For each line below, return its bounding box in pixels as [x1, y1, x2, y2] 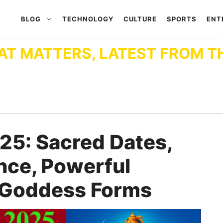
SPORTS [167, 15, 197, 23]
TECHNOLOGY [62, 15, 114, 23]
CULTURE [123, 15, 157, 23]
